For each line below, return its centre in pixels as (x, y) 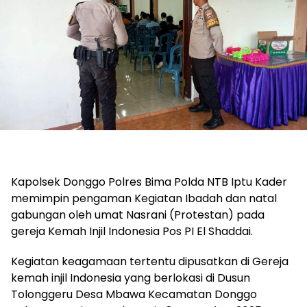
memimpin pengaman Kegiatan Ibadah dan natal (144, 198)
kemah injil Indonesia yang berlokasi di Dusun (131, 278)
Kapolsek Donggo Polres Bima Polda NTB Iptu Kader (149, 182)
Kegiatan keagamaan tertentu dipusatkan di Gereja (150, 261)
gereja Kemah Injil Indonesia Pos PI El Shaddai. (132, 231)
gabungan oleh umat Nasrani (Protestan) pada (138, 214)
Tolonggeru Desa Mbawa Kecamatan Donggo (134, 294)
